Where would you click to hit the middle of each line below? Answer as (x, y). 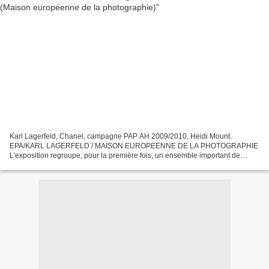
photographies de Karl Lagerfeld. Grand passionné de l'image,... (114, 165)
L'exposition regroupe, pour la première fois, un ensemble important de (125, 156)
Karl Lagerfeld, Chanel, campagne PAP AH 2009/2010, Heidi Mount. (121, 137)
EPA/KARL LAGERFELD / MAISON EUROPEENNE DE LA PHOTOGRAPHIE (134, 146)
